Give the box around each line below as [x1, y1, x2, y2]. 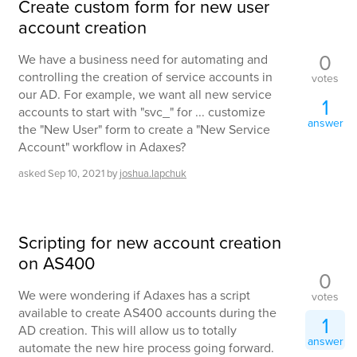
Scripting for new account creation [18, 229, 281, 256]
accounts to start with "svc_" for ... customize [18, 102, 265, 121]
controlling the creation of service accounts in [18, 67, 273, 86]
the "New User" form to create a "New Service [18, 120, 270, 139]
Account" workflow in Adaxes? [18, 137, 186, 156]
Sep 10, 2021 [48, 166, 104, 182]
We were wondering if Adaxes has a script [18, 285, 250, 304]
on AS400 [18, 249, 95, 277]
